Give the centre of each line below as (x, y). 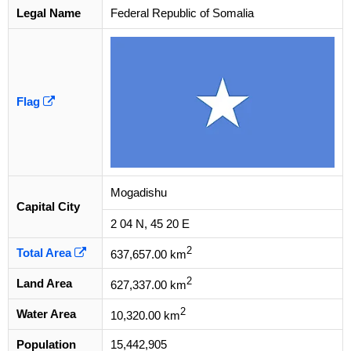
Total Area (45, 253)
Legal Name (49, 13)
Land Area (44, 284)
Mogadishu (139, 193)
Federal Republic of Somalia (182, 13)
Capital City (48, 207)
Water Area (46, 314)
